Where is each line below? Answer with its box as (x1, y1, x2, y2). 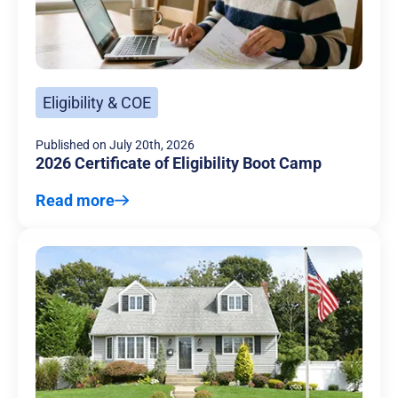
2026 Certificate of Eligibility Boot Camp (36, 154, 322, 173)
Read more (36, 191, 115, 211)
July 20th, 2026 (109, 138, 195, 153)
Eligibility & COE (43, 93, 151, 113)
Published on (36, 138, 107, 153)
